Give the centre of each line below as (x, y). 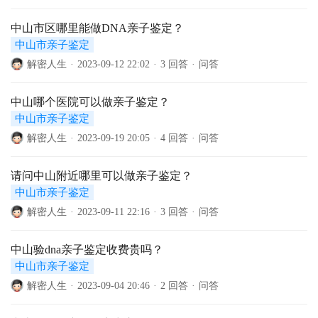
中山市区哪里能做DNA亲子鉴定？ (97, 28)
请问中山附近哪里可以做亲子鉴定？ (102, 176)
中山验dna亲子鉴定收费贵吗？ (87, 250)
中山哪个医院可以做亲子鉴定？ (90, 102)
